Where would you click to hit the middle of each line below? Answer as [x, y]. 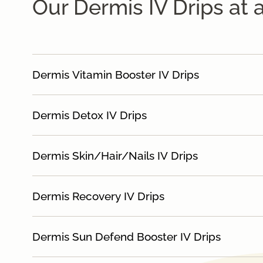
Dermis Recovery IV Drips [98, 196]
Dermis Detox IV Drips [90, 115]
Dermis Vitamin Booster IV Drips [116, 75]
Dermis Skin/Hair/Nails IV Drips [115, 156]
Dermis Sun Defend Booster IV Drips [127, 237]
